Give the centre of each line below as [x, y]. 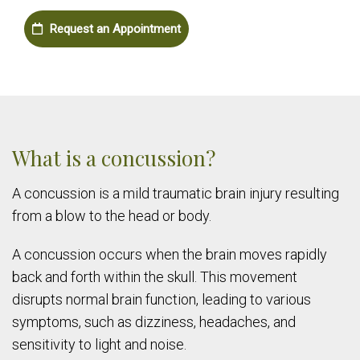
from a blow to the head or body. [112, 215]
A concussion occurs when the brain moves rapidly [170, 254]
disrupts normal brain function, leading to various [162, 299]
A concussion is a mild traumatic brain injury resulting [176, 193]
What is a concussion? [114, 157]
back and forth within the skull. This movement [155, 276]
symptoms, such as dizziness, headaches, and [154, 321]
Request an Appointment [114, 29]
